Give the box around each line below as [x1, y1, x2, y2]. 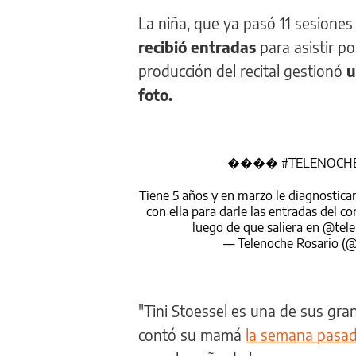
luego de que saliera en [192, 219, 323, 235]
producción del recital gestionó [138, 60, 346, 80]
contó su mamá [138, 324, 246, 344]
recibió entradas [138, 37, 256, 56]
